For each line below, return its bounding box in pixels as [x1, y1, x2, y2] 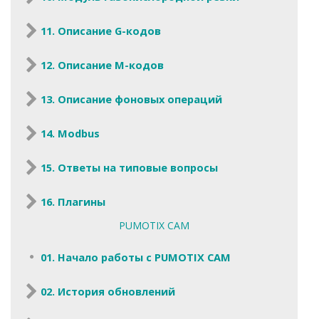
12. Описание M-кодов [41, 57, 164, 72]
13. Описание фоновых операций [41, 91, 222, 106]
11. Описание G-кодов [41, 23, 161, 38]
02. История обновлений [41, 283, 175, 298]
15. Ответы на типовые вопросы [41, 159, 218, 174]
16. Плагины [41, 194, 105, 209]
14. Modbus [41, 125, 100, 140]
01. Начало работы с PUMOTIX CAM [41, 249, 231, 264]
